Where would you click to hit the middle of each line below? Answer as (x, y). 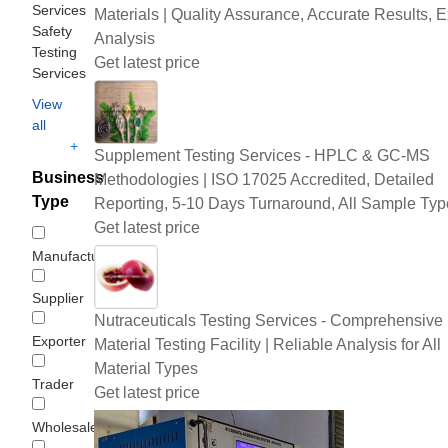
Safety (52, 30)
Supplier (58, 298)
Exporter (59, 341)
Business (68, 177)
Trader (53, 383)
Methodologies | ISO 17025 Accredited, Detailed (264, 179)
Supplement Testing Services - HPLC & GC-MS (262, 155)
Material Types (146, 368)
